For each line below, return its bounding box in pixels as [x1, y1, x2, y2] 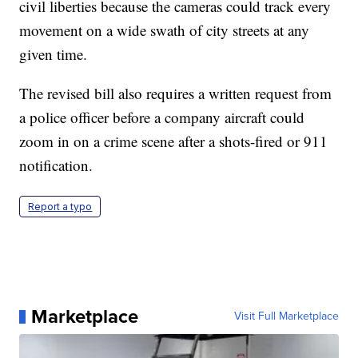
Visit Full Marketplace [233, 308, 339, 325]
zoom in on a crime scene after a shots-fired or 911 [19, 131, 328, 152]
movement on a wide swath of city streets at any [19, 20, 310, 41]
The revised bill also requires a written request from [19, 83, 332, 104]
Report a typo [28, 201, 93, 213]
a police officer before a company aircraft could [19, 107, 305, 128]
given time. [19, 44, 88, 65]
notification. [19, 155, 93, 176]
